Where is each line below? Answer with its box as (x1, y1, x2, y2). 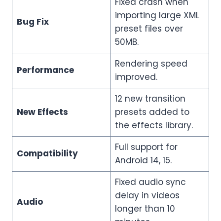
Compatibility (16, 147, 78, 160)
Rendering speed (114, 58, 187, 70)
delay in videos (114, 189, 180, 202)
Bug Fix (16, 16, 49, 28)
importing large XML (114, 9, 199, 22)
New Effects (16, 106, 68, 118)
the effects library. (114, 119, 193, 132)
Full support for (114, 141, 178, 153)
